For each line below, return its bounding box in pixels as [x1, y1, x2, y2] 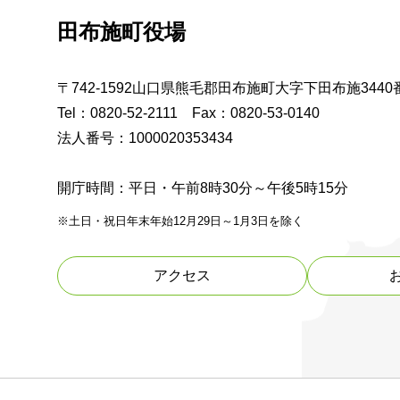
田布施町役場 [57, 20, 186, 45]
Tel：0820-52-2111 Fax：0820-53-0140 [57, 105, 320, 121]
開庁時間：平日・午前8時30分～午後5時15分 [57, 180, 348, 196]
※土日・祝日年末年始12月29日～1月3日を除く [57, 214, 304, 229]
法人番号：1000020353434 [57, 130, 233, 146]
